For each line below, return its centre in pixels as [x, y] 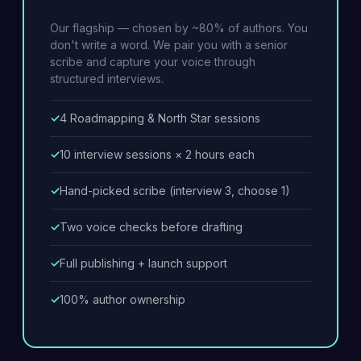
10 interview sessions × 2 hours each [157, 154]
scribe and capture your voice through [153, 62]
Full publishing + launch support [143, 263]
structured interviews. [107, 79]
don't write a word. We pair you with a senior [169, 45]
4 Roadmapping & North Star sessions [160, 118]
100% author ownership [122, 299]
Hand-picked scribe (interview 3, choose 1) [175, 191]
